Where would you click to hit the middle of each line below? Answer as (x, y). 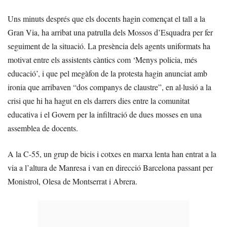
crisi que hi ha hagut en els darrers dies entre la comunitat (99, 100)
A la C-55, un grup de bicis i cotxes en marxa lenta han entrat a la (112, 154)
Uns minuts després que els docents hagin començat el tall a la (106, 18)
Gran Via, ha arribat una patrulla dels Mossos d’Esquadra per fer (110, 32)
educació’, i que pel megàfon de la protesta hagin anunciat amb (107, 73)
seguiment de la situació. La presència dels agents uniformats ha (109, 46)
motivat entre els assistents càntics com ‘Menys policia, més (102, 59)
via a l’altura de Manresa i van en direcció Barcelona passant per (110, 167)
